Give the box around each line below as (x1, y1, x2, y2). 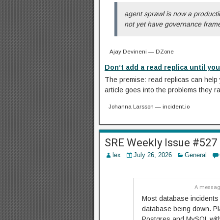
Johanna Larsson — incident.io (109, 103, 190, 110)
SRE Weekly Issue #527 (105, 136, 217, 149)
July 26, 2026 (134, 151, 172, 159)
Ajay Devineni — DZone (109, 48, 174, 55)
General (185, 151, 207, 159)
